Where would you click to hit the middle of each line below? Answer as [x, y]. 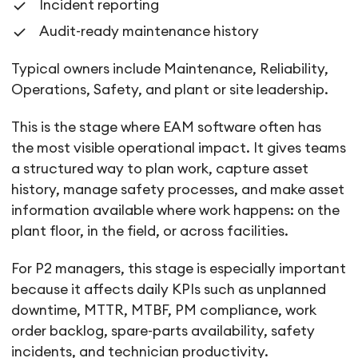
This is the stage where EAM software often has [167, 128]
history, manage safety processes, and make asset [178, 190]
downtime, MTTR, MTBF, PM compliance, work [164, 311]
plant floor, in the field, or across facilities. [150, 232]
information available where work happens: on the [176, 211]
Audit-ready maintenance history [149, 31]
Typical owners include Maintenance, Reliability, [170, 69]
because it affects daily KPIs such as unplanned [169, 290]
